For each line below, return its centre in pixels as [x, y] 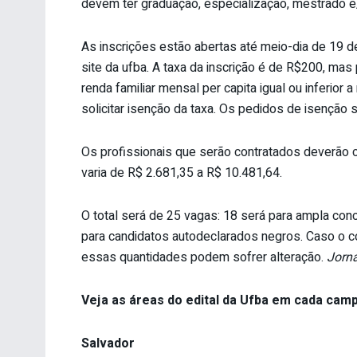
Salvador [108, 343]
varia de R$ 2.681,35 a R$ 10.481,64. [182, 173]
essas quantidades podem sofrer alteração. [204, 257]
